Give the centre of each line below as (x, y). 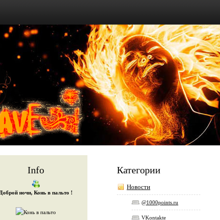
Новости (138, 187)
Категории (139, 170)
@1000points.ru (160, 202)
